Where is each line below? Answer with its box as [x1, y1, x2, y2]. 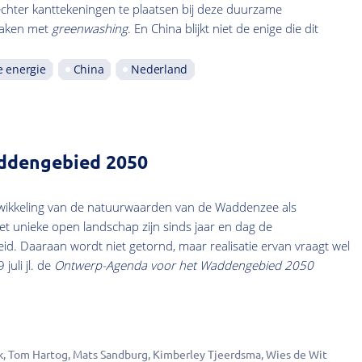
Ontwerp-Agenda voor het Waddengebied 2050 [53, 257, 314, 274]
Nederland [131, 61, 188, 77]
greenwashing [51, 19, 128, 36]
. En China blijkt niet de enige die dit [127, 19, 318, 36]
